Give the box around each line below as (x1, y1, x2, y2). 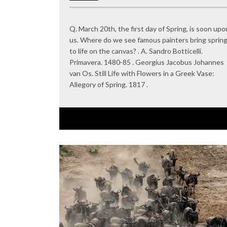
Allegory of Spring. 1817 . (69, 80, 148, 89)
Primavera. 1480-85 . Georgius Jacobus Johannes (69, 57, 224, 66)
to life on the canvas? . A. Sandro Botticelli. (69, 46, 203, 55)
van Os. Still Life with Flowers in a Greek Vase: (69, 68, 214, 78)
